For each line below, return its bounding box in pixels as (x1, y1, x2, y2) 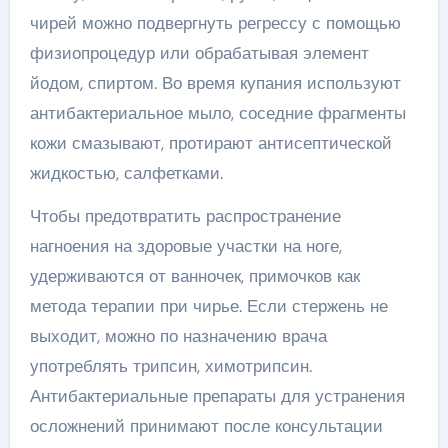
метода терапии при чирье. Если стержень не (29, 295, 388, 317)
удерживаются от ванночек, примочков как (29, 265, 360, 287)
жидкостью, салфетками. (29, 162, 223, 184)
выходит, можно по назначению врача (29, 325, 327, 347)
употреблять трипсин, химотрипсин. (29, 355, 312, 377)
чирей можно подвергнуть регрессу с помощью (29, 12, 401, 34)
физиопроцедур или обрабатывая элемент (29, 42, 369, 64)
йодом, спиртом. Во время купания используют (29, 72, 401, 94)
